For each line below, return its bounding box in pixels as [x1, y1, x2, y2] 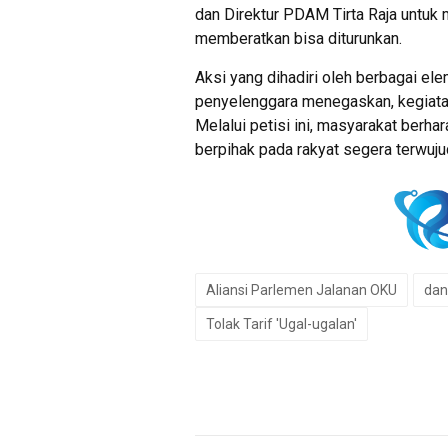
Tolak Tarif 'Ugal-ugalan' [206, 315, 357, 332]
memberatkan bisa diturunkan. [195, 28, 402, 48]
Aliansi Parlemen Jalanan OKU [206, 281, 397, 298]
